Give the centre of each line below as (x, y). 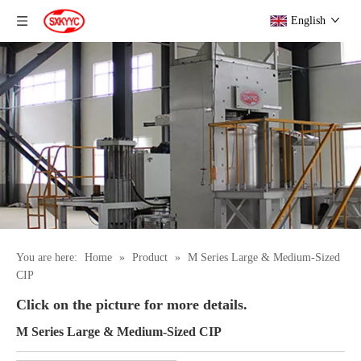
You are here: (47, 257)
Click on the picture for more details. (132, 304)
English (308, 21)
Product (150, 257)
